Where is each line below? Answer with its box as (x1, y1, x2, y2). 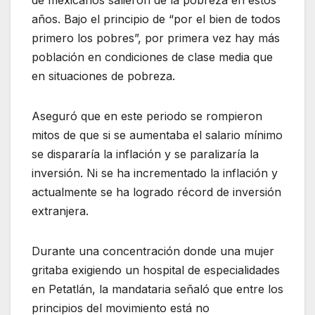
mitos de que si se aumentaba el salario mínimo (32, 127, 283, 142)
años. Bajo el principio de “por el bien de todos (32, 11, 281, 26)
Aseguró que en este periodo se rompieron (32, 108, 262, 123)
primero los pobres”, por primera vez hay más (32, 30, 280, 45)
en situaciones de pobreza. (32, 68, 175, 83)
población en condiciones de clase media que (32, 49, 273, 64)
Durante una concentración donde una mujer (32, 243, 274, 258)
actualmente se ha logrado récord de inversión (32, 184, 281, 199)
